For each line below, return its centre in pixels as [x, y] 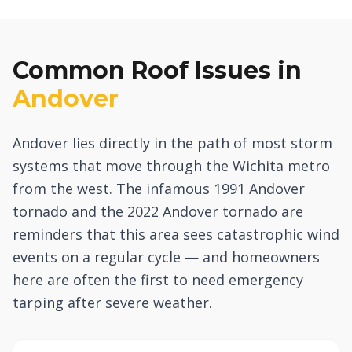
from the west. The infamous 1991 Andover [159, 189]
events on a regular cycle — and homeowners [166, 257]
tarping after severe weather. [112, 302]
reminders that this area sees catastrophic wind [176, 234]
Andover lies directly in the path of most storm [172, 143]
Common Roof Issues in [157, 70]
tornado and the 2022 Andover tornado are [158, 211]
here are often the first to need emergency [158, 280]
